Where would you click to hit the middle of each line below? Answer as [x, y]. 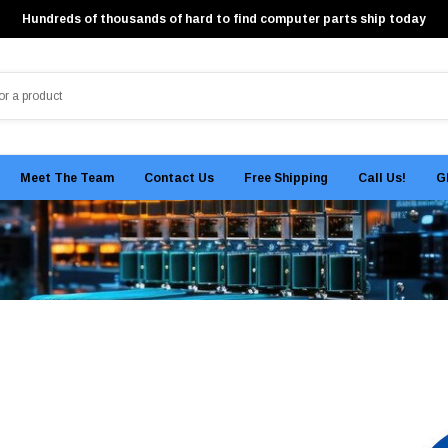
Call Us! [382, 178]
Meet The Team [67, 178]
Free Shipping [286, 178]
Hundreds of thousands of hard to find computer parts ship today [224, 19]
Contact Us [179, 178]
